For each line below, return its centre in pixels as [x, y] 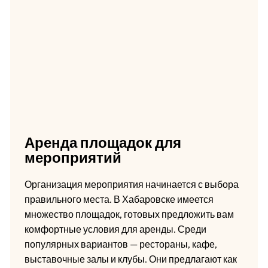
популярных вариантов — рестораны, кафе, [121, 244]
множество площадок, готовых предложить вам [129, 214]
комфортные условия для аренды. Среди [115, 229]
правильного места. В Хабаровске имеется [119, 199]
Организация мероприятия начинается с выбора [131, 184]
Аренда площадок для [103, 142]
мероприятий [73, 157]
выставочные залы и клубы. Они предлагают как [130, 259]
